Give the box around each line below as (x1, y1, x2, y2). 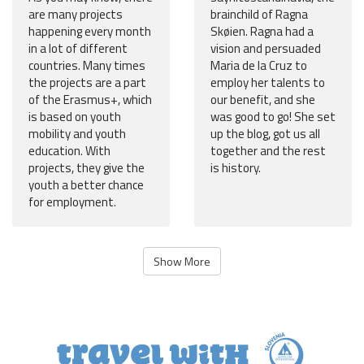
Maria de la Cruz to (210, 56, 307, 76)
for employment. (28, 193, 116, 212)
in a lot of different (28, 39, 128, 58)
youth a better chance (28, 175, 144, 195)
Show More (154, 252, 210, 270)
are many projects (28, 5, 123, 24)
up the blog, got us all (210, 124, 320, 144)
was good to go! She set (210, 107, 336, 127)
